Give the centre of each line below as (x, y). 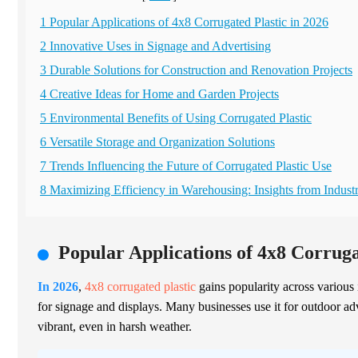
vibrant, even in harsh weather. (115, 327)
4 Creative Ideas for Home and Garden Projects (159, 94)
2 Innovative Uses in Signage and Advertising (155, 46)
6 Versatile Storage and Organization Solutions (157, 142)
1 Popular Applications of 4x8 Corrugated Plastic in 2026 (184, 22)
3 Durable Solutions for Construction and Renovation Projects (196, 70)
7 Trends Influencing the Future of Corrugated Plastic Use (186, 166)
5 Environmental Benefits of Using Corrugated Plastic (176, 118)
